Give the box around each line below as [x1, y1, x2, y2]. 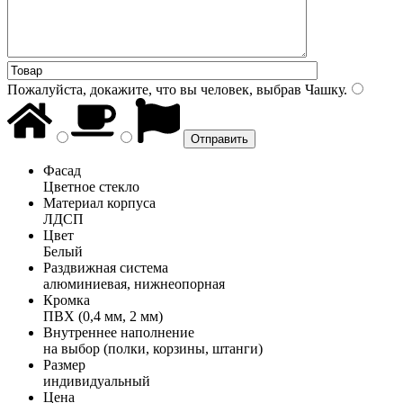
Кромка [43, 291, 90, 308]
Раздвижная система [43, 259, 168, 275]
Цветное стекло [43, 178, 139, 194]
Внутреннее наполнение [43, 324, 194, 340]
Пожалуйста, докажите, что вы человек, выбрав [7, 81, 301, 97]
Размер [43, 356, 85, 372]
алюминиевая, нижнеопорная [43, 275, 225, 291]
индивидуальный [43, 372, 150, 389]
